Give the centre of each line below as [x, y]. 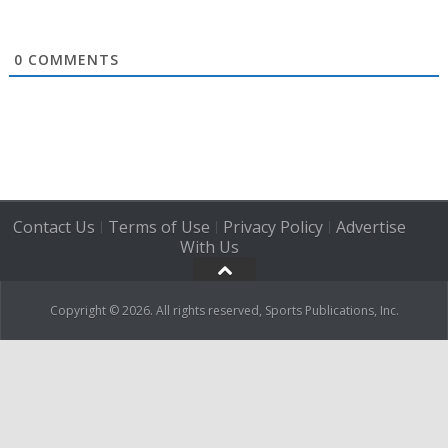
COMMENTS [71, 59]
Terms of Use [158, 226]
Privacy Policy [272, 226]
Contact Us [53, 226]
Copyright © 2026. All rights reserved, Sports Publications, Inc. [224, 311]
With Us [209, 247]
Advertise [370, 226]
